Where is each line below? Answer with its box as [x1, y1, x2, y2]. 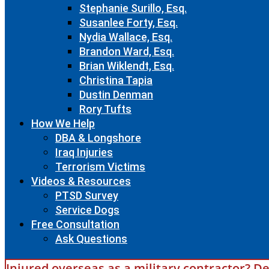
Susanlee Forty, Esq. [79, 16, 178, 29]
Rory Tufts [79, 103, 131, 115]
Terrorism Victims [55, 160, 145, 173]
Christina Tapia [79, 74, 153, 86]
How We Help [31, 117, 95, 130]
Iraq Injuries [55, 146, 113, 159]
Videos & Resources [31, 175, 131, 187]
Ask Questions [55, 232, 127, 245]
